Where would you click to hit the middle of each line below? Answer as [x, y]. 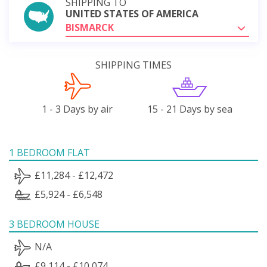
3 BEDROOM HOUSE [54, 224]
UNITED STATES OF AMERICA [132, 13]
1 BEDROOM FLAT [49, 152]
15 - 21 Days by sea [190, 109]
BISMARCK [90, 27]
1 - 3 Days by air [77, 109]
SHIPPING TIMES [133, 65]
